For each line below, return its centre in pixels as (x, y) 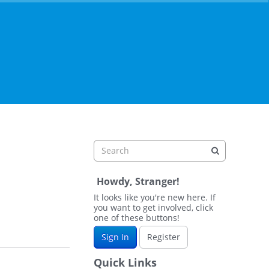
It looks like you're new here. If (155, 197)
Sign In (115, 237)
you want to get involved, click (153, 207)
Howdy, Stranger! (138, 181)
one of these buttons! (137, 218)
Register (164, 237)
